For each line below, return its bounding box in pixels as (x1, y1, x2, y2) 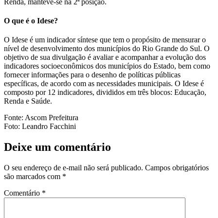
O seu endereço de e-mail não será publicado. (4, 163, 143, 172)
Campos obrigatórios (145, 163, 209, 172)
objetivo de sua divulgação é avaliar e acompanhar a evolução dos (4, 53, 206, 62)
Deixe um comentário (4, 141, 111, 153)
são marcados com (4, 172, 62, 181)
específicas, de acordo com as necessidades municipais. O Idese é (4, 79, 204, 88)
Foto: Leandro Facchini (4, 122, 76, 131)
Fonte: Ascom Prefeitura (4, 113, 78, 122)
